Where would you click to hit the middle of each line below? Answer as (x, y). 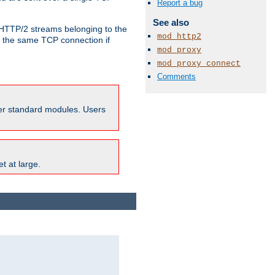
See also (171, 23)
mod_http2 (179, 36)
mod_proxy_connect (199, 64)
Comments (176, 77)
